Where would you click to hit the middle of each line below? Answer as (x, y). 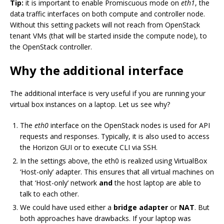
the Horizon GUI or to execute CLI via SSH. (89, 147)
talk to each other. (49, 194)
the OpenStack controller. (51, 47)
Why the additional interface (97, 70)
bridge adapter (141, 207)
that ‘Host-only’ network (59, 183)
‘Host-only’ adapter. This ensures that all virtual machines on (117, 172)
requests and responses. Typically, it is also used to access (115, 136)
